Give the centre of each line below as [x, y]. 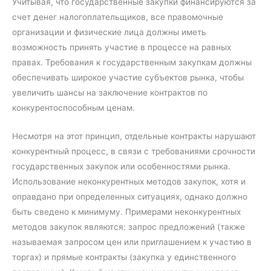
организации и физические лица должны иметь [109, 32]
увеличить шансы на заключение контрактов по [110, 92]
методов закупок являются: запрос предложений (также [129, 227]
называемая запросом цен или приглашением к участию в [132, 242]
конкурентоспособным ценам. [73, 107]
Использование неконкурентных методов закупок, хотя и [129, 181]
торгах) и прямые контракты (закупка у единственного [124, 257]
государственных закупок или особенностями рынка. [121, 166]
